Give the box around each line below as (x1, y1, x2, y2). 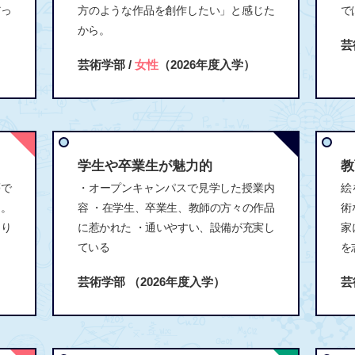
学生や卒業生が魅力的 (78, 158, 212, 174)
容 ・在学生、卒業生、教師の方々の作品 (78, 200, 274, 214)
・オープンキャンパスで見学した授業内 (78, 181, 274, 194)
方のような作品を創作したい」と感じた (78, 3, 274, 17)
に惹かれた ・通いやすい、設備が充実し (78, 220, 274, 234)
